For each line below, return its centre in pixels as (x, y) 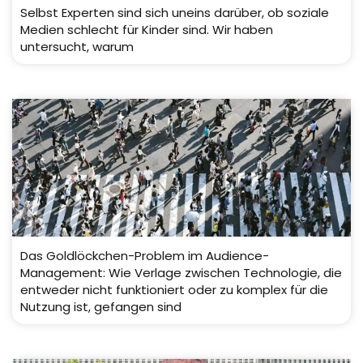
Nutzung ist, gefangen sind (101, 307)
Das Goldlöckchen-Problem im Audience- (145, 256)
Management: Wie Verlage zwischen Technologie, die (181, 273)
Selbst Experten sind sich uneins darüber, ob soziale (175, 13)
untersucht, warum (77, 47)
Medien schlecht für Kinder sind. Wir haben (147, 30)
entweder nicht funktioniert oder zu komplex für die (174, 290)
